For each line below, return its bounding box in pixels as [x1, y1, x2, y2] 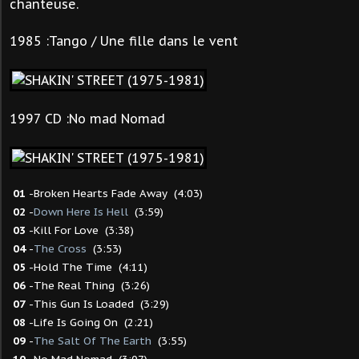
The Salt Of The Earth [34, 333, 151, 348]
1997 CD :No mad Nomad [10, 111, 165, 127]
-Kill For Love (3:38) [26, 223, 134, 237]
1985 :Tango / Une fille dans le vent [10, 33, 238, 49]
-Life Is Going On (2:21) [26, 315, 153, 329]
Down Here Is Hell [34, 204, 128, 219]
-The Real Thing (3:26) [26, 278, 150, 292]
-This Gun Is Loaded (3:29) [26, 296, 169, 311]
